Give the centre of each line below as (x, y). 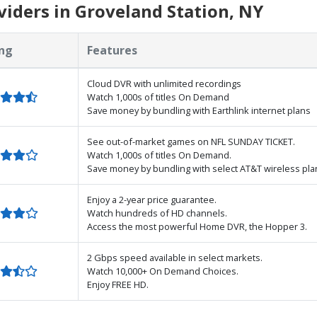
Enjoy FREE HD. (118, 284)
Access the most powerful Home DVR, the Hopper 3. (197, 226)
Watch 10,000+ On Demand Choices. (163, 271)
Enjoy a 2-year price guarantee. (152, 199)
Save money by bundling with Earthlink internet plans (199, 110)
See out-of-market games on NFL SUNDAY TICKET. (191, 141)
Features (112, 50)
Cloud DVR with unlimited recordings (164, 83)
